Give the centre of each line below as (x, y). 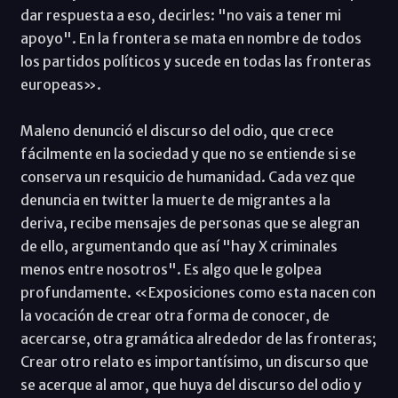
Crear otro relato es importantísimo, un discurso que (194, 361)
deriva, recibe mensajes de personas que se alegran (190, 223)
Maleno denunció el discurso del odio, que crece (177, 130)
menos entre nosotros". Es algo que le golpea (171, 269)
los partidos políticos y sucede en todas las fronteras (195, 61)
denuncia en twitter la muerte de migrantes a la (175, 199)
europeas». (60, 84)
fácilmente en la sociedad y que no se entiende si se (188, 153)
